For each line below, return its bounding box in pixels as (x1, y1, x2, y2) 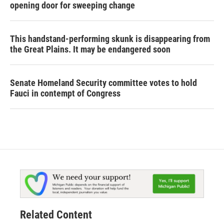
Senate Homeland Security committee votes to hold (10, 77, 197, 88)
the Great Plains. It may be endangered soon (10, 44, 170, 55)
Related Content (20, 208, 92, 221)
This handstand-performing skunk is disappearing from (10, 33, 210, 44)
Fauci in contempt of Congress (10, 88, 120, 99)
